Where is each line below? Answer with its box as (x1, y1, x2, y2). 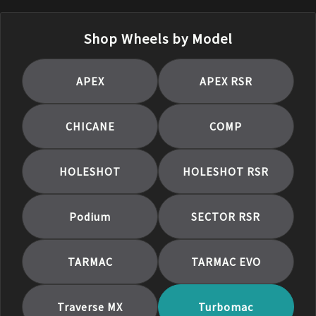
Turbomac (198, 299, 254, 314)
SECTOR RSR (191, 209, 261, 224)
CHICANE (65, 119, 115, 133)
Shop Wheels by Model (83, 29, 233, 47)
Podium (69, 209, 111, 224)
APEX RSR (199, 73, 253, 88)
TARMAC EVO (190, 254, 261, 269)
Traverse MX (57, 299, 123, 314)
